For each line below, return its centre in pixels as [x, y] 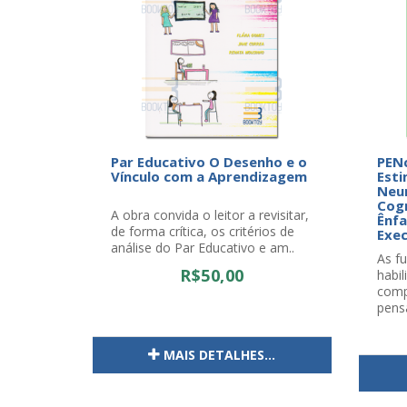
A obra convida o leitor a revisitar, [210, 215]
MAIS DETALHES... [220, 355]
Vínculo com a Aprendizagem [209, 176]
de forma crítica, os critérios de [203, 231]
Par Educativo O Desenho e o [209, 162]
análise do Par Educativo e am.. [203, 248]
